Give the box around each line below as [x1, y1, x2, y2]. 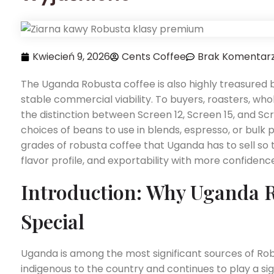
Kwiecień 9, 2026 [32, 50, 110, 64]
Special [21, 207, 84, 234]
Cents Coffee [122, 50, 186, 64]
